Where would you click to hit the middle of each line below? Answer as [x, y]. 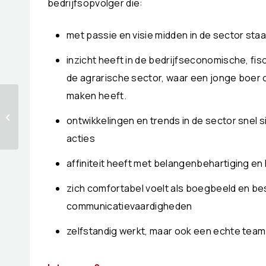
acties [81, 138]
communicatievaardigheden [129, 206]
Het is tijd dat [47, 104]
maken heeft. [96, 95]
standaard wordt [54, 129]
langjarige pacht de [59, 116]
